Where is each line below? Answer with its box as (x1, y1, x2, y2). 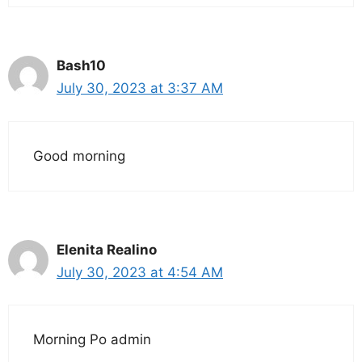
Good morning (33, 147, 125, 164)
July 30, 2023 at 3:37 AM (57, 80, 223, 97)
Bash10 (57, 57, 106, 74)
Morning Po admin (33, 331, 151, 348)
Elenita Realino (57, 241, 157, 258)
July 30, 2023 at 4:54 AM (57, 263, 223, 280)
